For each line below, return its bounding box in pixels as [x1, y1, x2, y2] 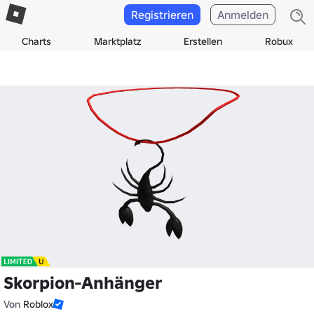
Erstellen [183, 35, 222, 48]
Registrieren [131, 8, 193, 22]
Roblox [23, 298, 53, 310]
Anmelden [217, 8, 268, 22]
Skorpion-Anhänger [4, 272, 162, 294]
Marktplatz [93, 35, 141, 48]
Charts [21, 35, 51, 48]
